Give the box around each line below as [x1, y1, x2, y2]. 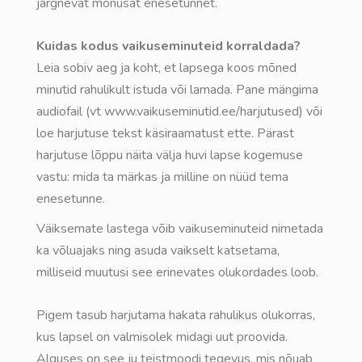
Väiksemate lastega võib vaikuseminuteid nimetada [36, 220, 323, 238]
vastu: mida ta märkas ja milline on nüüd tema [36, 168, 288, 187]
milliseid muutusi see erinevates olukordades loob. [36, 263, 318, 282]
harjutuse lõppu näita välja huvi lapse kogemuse [36, 146, 303, 165]
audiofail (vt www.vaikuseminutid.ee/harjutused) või [36, 103, 322, 121]
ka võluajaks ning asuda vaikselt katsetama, [36, 242, 280, 260]
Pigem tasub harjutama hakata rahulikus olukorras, [36, 306, 315, 325]
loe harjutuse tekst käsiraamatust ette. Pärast [36, 124, 294, 143]
